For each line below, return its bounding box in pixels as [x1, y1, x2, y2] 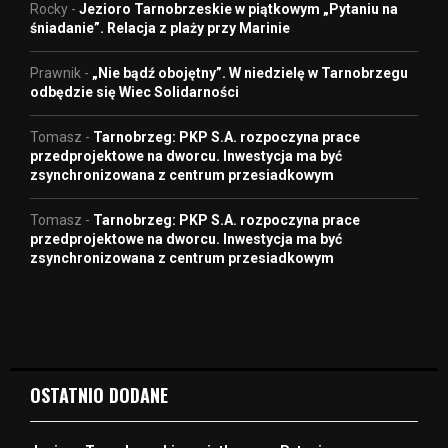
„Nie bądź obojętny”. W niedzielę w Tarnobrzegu [92, 64, 408, 81]
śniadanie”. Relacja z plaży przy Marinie [30, 19, 290, 36]
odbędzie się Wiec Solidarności [30, 83, 239, 100]
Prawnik [30, 64, 81, 81]
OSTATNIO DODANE [30, 381, 168, 408]
